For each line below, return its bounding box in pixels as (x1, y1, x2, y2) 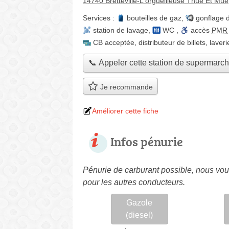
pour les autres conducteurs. (83, 177, 185, 187)
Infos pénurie (110, 132, 183, 150)
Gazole (126, 198, 153, 207)
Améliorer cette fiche (92, 106, 158, 115)
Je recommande (98, 83, 153, 91)
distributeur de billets (139, 38, 205, 47)
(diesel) (126, 210, 153, 219)
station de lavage (93, 26, 148, 34)
